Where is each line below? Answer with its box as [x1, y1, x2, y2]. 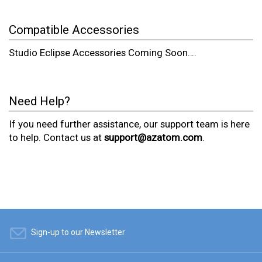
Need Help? [9, 94, 70, 109]
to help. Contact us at [9, 132, 104, 144]
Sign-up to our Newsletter [31, 227, 125, 237]
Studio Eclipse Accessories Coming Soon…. [9, 47, 196, 59]
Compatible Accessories [9, 23, 139, 37]
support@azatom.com [104, 132, 202, 144]
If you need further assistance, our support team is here [9, 118, 250, 130]
